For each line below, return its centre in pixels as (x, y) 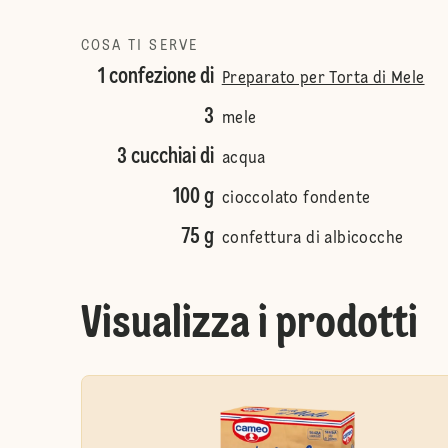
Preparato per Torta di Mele (323, 79)
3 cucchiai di (165, 157)
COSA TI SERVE (139, 46)
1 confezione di (155, 77)
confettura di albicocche (312, 239)
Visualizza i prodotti (249, 325)
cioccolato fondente (296, 199)
